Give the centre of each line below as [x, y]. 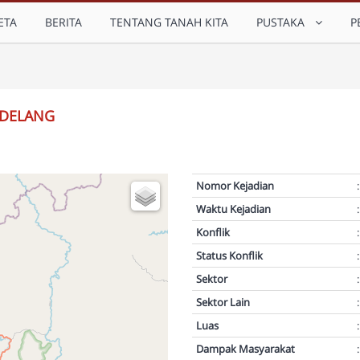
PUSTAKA [284, 22]
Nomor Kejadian [235, 186]
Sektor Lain [224, 302]
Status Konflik [229, 256]
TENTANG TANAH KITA [169, 22]
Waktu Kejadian [233, 209]
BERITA [63, 22]
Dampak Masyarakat [247, 349]
